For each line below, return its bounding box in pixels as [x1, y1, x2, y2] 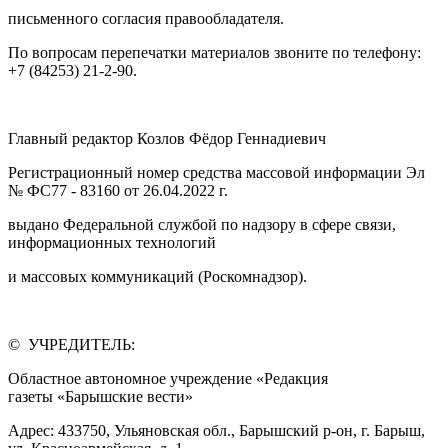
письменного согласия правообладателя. [8, 10, 288, 28]
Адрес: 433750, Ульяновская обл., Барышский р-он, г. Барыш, [8, 422, 425, 440]
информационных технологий [8, 234, 216, 252]
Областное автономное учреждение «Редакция [8, 370, 328, 388]
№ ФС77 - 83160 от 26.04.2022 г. [8, 182, 228, 200]
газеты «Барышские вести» [8, 388, 193, 406]
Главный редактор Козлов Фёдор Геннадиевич [8, 130, 326, 148]
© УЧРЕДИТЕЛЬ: [8, 336, 135, 354]
